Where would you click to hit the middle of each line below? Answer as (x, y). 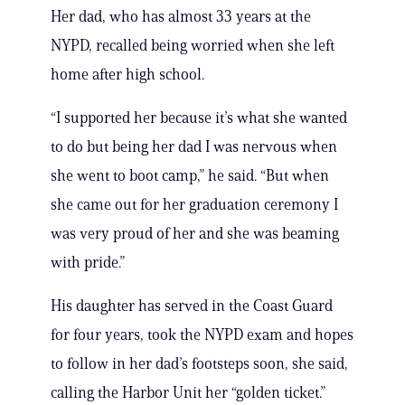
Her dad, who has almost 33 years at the (181, 17)
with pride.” (88, 263)
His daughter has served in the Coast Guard (192, 306)
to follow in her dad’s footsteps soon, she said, (199, 364)
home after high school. (127, 75)
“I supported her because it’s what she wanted (199, 118)
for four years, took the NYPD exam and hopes (202, 335)
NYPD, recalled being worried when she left (193, 46)
